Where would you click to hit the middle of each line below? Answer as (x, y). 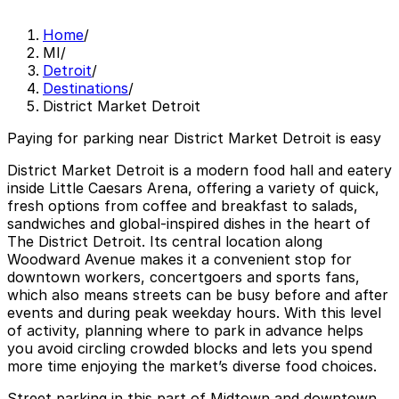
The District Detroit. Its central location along (165, 242)
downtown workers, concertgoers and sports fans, (183, 277)
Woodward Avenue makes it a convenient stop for (179, 260)
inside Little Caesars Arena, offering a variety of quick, (193, 188)
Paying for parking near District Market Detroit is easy (194, 138)
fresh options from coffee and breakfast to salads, (183, 206)
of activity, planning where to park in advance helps (185, 331)
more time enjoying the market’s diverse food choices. (192, 366)
